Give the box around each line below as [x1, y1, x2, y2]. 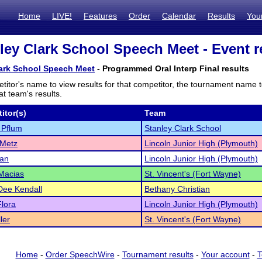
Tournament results [122, 250, 194, 259]
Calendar [162, 11, 196, 20]
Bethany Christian [144, 184, 210, 194]
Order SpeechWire [45, 250, 115, 259]
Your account [201, 250, 250, 259]
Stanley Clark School [144, 123, 221, 133]
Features [84, 11, 117, 20]
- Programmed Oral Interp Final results [95, 64, 249, 73]
